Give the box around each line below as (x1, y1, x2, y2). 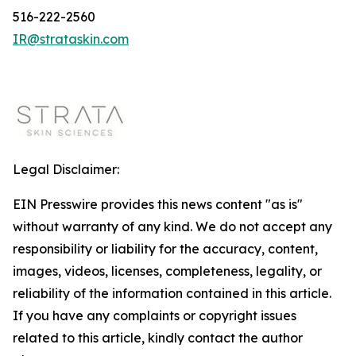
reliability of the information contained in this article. (13, 285, 331, 301)
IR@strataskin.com (13, 31, 129, 47)
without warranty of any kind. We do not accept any (13, 219, 332, 234)
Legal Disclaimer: (13, 161, 119, 177)
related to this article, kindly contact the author (13, 330, 303, 346)
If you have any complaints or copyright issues (13, 308, 296, 323)
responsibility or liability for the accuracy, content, (13, 241, 318, 257)
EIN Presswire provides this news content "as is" (13, 196, 303, 212)
